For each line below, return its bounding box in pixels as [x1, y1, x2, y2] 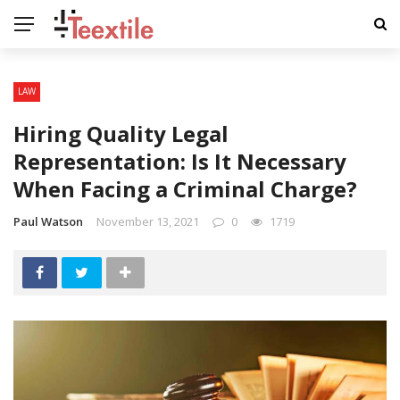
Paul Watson [13, 213, 83, 229]
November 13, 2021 [96, 213, 199, 229]
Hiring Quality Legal [13, 119, 229, 148]
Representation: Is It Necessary [13, 146, 346, 176]
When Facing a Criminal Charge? [13, 174, 357, 204]
